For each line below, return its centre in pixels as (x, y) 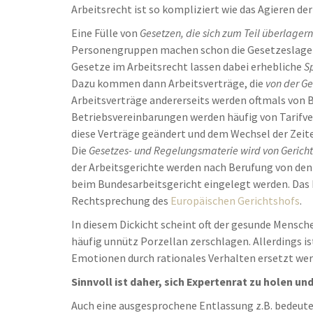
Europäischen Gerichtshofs (235, 201)
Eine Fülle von (105, 33)
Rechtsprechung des (121, 201)
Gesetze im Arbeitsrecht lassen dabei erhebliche (188, 66)
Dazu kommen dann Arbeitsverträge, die (168, 83)
